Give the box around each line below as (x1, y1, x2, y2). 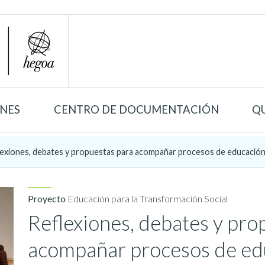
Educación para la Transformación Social (67, 192, 228, 204)
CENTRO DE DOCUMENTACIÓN (53, 102, 219, 116)
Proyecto (28, 192, 68, 204)
